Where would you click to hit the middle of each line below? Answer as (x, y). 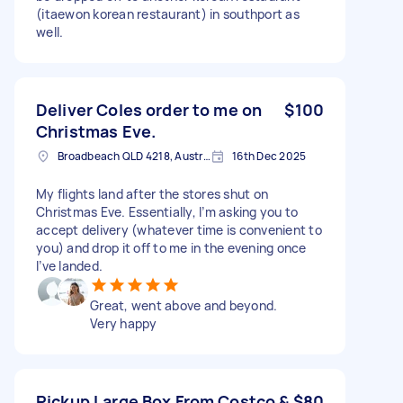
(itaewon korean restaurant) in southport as (168, 13)
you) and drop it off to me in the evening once (171, 247)
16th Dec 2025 (269, 156)
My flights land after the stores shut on (152, 193)
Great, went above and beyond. (184, 305)
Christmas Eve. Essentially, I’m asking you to (167, 211)
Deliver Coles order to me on (149, 109)
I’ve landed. (69, 265)
